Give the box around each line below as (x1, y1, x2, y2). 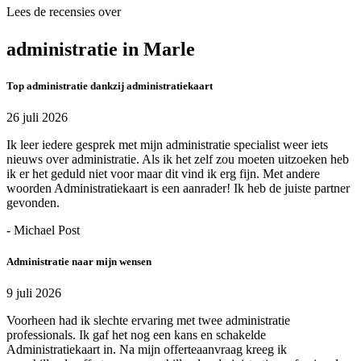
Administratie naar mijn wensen (6, 255, 151, 268)
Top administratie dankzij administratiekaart (6, 79, 213, 92)
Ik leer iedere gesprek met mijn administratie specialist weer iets (6, 137, 328, 151)
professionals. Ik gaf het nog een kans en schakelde (6, 328, 266, 342)
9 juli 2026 (6, 286, 61, 301)
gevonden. (6, 195, 60, 210)
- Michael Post (6, 222, 80, 237)
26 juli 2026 (6, 110, 68, 124)
